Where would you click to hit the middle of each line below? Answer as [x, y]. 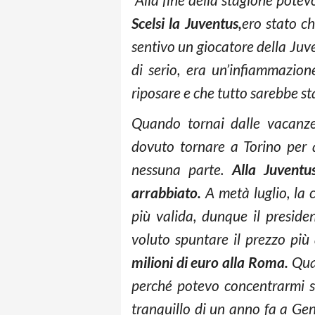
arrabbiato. [169, 192]
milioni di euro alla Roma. [212, 262]
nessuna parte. [182, 169]
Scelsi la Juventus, [187, 23]
